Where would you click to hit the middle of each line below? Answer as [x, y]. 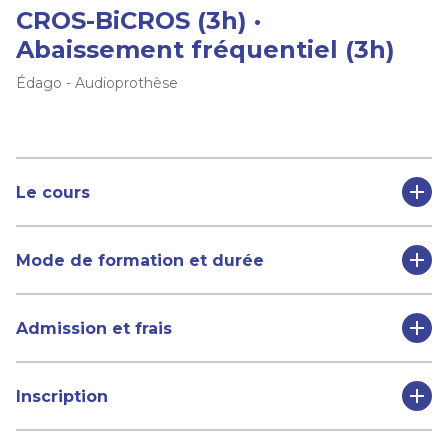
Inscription [62, 396]
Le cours [53, 192]
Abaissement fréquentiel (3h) [205, 50]
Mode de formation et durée [140, 260]
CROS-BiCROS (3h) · [138, 21]
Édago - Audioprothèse [97, 83]
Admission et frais [94, 328]
